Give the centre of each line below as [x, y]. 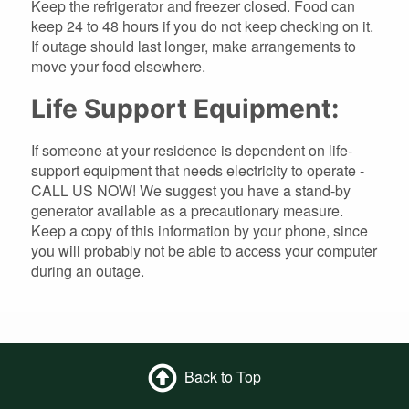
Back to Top [223, 376]
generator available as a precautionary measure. [187, 210]
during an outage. [88, 270]
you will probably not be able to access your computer [204, 250]
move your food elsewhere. [118, 66]
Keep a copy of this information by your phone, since [199, 230]
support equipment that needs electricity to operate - [198, 170]
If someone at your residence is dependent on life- [192, 150]
